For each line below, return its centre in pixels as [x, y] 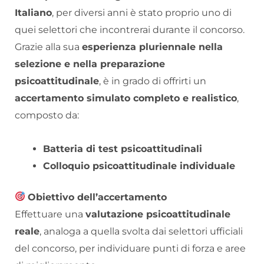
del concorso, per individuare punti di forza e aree [130, 248]
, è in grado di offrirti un [153, 81]
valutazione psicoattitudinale [158, 214]
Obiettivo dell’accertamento [98, 197]
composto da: [47, 115]
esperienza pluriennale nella [152, 47]
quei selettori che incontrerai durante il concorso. [130, 29]
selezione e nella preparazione [90, 64]
